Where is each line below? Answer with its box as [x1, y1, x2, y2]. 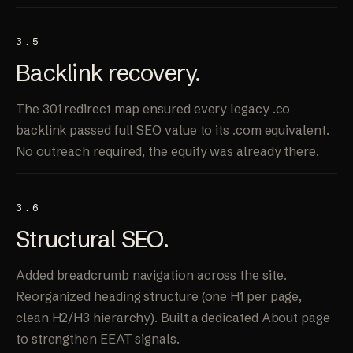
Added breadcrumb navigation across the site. [16, 267, 287, 284]
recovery [108, 58, 195, 88]
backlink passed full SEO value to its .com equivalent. [16, 122, 329, 139]
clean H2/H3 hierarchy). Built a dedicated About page [16, 310, 330, 326]
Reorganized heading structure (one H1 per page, [16, 288, 303, 305]
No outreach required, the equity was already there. [16, 143, 319, 160]
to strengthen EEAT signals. [16, 331, 180, 347]
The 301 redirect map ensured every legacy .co [16, 101, 291, 117]
